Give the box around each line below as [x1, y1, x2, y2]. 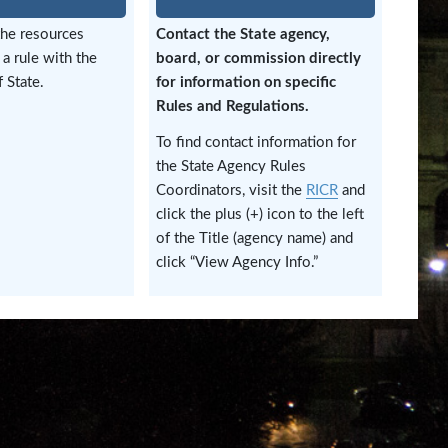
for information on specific [156, 74, 337, 90]
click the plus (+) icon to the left [156, 207, 365, 223]
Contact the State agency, [156, 26, 331, 42]
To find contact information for [156, 135, 357, 151]
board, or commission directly [156, 50, 362, 66]
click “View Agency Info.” [156, 255, 319, 271]
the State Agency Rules [156, 159, 307, 175]
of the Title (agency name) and [156, 231, 354, 247]
